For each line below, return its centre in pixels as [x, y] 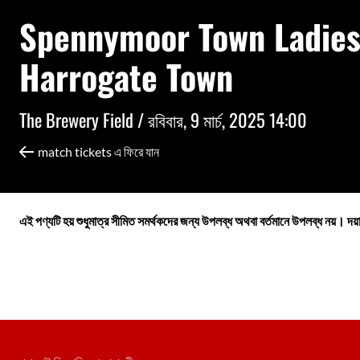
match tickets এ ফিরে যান [98, 151]
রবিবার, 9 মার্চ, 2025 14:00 [227, 119]
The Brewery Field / [84, 119]
